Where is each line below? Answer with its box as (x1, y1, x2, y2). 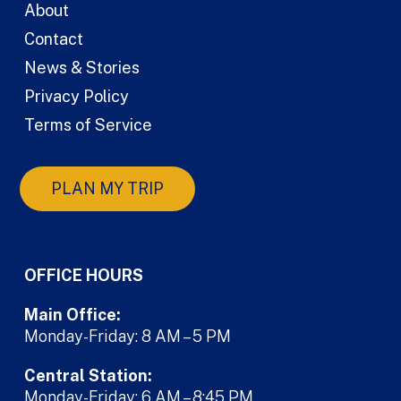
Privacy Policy (23, 87, 129, 107)
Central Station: (23, 366, 152, 386)
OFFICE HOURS (23, 266, 143, 286)
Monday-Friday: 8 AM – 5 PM (23, 327, 231, 346)
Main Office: (23, 305, 121, 325)
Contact (23, 30, 83, 49)
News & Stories (23, 58, 140, 78)
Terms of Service (23, 115, 152, 135)
